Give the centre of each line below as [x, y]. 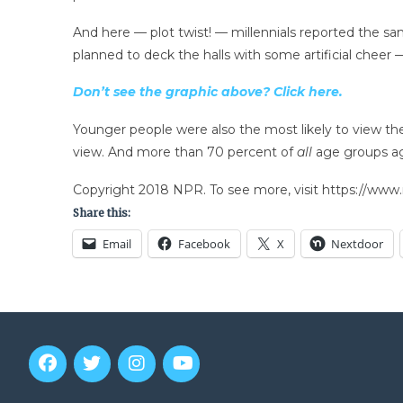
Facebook [204, 243]
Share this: [101, 212]
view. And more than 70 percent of [184, 152]
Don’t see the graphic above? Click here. [207, 92]
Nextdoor [357, 243]
